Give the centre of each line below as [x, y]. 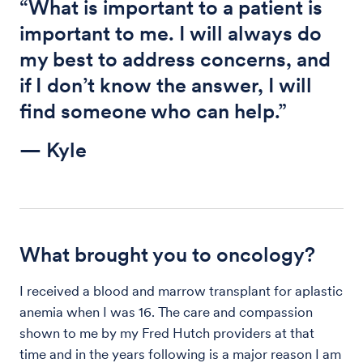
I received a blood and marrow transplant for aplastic [181, 290]
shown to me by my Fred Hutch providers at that [167, 333]
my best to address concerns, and [175, 59]
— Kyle [53, 149]
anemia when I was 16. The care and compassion [166, 312]
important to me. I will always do [171, 33]
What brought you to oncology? [167, 254]
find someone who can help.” [153, 111]
